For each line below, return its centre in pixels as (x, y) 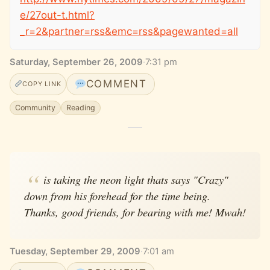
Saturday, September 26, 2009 (76, 62)
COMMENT (116, 84)
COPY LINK (42, 84)
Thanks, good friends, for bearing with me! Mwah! (135, 212)
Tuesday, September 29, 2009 (75, 252)
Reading (81, 108)
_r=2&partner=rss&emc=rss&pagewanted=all (129, 31)
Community (36, 108)
